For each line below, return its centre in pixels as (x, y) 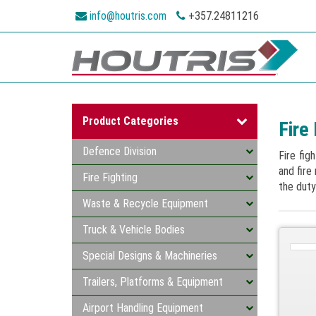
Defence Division (120, 151)
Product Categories (130, 121)
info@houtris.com (128, 16)
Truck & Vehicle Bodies (134, 230)
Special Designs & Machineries (150, 256)
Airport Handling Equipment (143, 308)
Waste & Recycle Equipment (145, 203)
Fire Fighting (110, 177)
